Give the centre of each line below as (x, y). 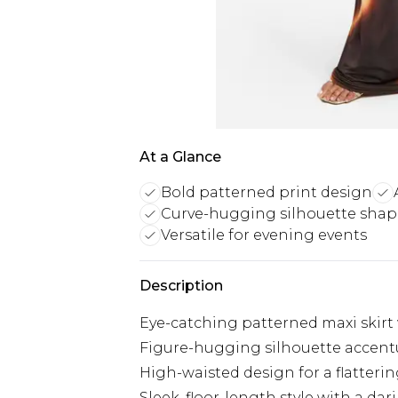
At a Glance (180, 157)
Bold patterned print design (267, 192)
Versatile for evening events (264, 235)
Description (181, 286)
